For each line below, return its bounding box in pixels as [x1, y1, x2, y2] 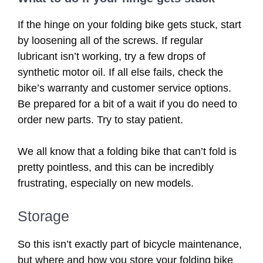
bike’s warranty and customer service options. [18, 82, 231, 94]
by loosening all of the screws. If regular [18, 34, 203, 46]
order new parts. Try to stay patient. [18, 113, 183, 126]
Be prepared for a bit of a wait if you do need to [18, 97, 237, 110]
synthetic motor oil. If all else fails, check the [18, 66, 223, 78]
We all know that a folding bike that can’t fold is [18, 145, 237, 157]
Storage [18, 207, 69, 224]
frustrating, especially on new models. [18, 177, 194, 189]
